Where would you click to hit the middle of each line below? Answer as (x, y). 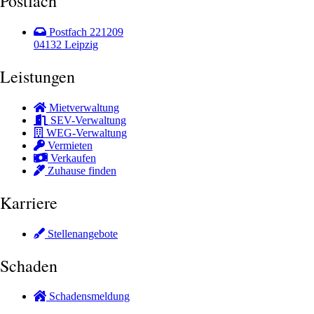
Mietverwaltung (84, 107)
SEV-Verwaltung (88, 120)
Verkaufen (73, 158)
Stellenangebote (83, 233)
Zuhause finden (82, 170)
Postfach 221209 (86, 32)
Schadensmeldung (89, 296)
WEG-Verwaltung (87, 132)
